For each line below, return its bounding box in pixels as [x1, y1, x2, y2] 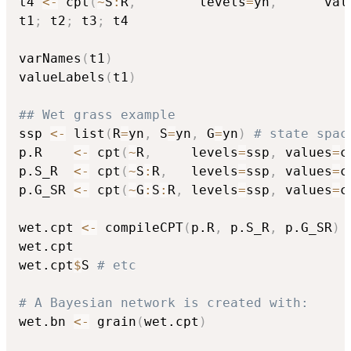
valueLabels [19, 69, 105, 85]
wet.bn [19, 313, 74, 329]
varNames [19, 50, 81, 66]
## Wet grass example [19, 107, 175, 122]
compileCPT [97, 219, 183, 235]
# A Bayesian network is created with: [19, 295, 309, 310]
